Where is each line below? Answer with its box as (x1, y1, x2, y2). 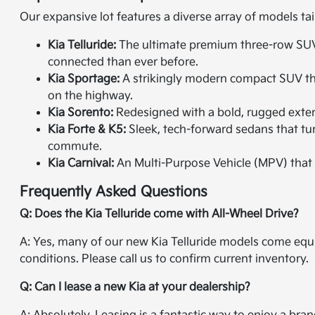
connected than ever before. (48, 56, 199, 69)
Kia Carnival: (48, 157, 115, 170)
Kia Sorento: (48, 106, 114, 120)
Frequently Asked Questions (20, 184, 208, 200)
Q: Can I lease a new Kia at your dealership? (20, 281, 251, 294)
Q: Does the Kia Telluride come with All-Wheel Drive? (20, 207, 300, 221)
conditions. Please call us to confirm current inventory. (20, 252, 309, 266)
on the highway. (48, 89, 134, 103)
